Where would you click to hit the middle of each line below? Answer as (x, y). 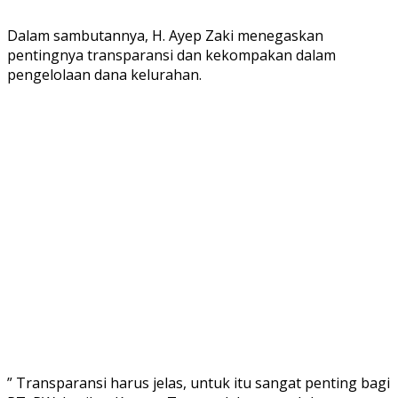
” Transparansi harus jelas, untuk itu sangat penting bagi (199, 382)
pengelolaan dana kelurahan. (104, 74)
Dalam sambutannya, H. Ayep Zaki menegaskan (165, 35)
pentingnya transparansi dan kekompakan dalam (171, 55)
